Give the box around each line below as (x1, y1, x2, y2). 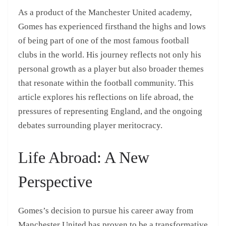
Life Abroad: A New (18, 148, 149, 167)
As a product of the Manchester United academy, (18, 7, 192, 17)
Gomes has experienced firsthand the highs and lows (18, 21, 206, 31)
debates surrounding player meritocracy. (18, 120, 162, 130)
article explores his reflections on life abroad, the (18, 92, 194, 102)
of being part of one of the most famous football (18, 35, 189, 45)
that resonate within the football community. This (18, 78, 194, 88)
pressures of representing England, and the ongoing (18, 106, 202, 116)
